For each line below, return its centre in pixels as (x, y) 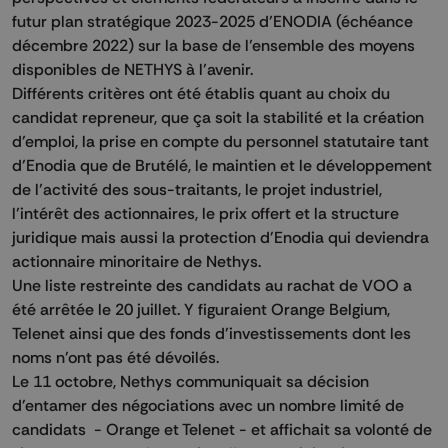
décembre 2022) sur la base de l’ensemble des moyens (213, 45)
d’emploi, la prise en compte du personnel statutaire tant (220, 141)
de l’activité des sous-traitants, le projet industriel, (197, 189)
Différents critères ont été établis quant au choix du (201, 93)
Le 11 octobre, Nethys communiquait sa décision (190, 381)
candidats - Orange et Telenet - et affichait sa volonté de (222, 429)
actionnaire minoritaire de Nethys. (136, 261)
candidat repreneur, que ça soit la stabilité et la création (218, 117)
